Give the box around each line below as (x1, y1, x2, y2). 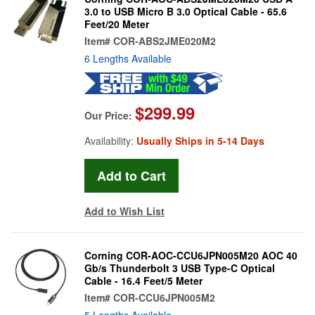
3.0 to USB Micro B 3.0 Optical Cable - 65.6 (84, 4, 287, 18)
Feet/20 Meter (84, 16, 149, 31)
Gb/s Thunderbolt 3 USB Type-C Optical (84, 260, 275, 275)
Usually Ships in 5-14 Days (136, 133, 264, 148)
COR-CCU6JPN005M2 (113, 290, 215, 304)
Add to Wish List (84, 203, 165, 218)
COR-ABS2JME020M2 (113, 33, 216, 48)
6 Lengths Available (84, 51, 172, 65)
